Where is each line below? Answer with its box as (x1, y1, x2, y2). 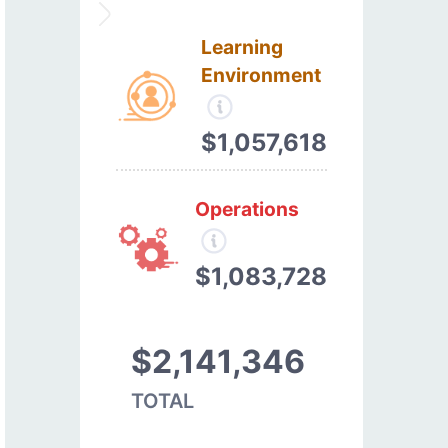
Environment (201, 62, 321, 87)
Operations (195, 196, 299, 221)
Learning (201, 34, 283, 59)
